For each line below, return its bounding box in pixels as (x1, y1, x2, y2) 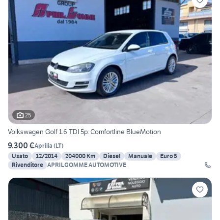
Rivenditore (12, 161, 43, 169)
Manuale (128, 152, 152, 160)
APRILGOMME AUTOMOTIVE (47, 161, 126, 169)
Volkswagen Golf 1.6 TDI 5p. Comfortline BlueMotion (8, 127, 161, 137)
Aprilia (34, 141, 53, 149)
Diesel (103, 152, 120, 160)
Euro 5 (160, 152, 177, 160)
